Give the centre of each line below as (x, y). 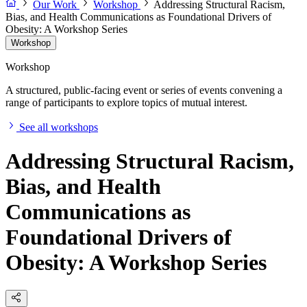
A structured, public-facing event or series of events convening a (144, 90)
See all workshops (59, 127)
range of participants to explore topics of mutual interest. (126, 103)
